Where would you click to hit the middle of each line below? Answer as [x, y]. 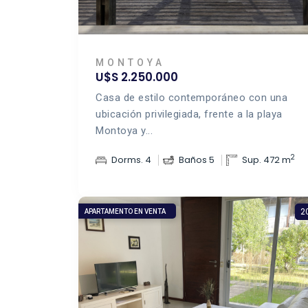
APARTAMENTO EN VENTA [125, 211]
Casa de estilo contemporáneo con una [191, 98]
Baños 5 [197, 160]
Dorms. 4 [131, 160]
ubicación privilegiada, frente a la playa [189, 114]
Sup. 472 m [266, 160]
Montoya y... [124, 131]
